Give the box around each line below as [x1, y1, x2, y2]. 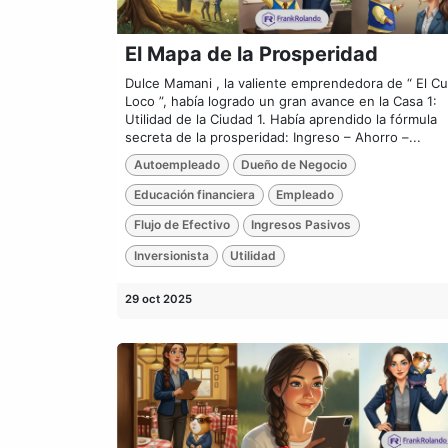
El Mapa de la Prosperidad [125, 41, 378, 66]
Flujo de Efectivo [133, 217, 230, 233]
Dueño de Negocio [241, 156, 348, 172]
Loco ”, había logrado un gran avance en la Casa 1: [125, 92, 437, 109]
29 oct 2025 [125, 292, 192, 306]
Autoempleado [133, 156, 220, 172]
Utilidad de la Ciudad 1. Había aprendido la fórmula [125, 110, 437, 127]
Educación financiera [133, 187, 255, 203]
